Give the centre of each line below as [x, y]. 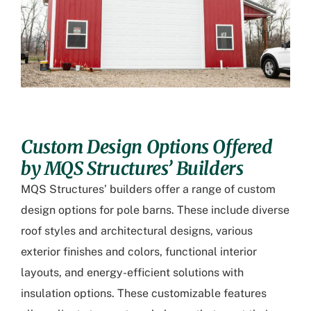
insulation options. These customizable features [144, 294]
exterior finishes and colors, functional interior [139, 252]
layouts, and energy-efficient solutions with [132, 273]
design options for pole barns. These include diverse [155, 210]
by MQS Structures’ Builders [132, 169]
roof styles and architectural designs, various [137, 231]
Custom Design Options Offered [147, 147]
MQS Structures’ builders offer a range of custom [148, 190]
